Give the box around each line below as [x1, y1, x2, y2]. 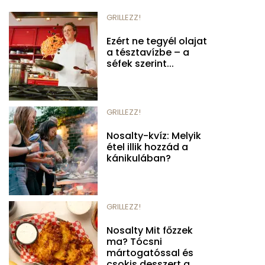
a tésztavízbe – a [106, 45, 189, 59]
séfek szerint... [106, 56, 174, 70]
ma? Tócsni [106, 234, 162, 248]
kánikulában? [106, 151, 171, 165]
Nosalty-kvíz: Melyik [106, 128, 201, 143]
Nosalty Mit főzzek [106, 223, 193, 237]
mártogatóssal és [106, 245, 193, 260]
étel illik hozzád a [106, 140, 188, 154]
